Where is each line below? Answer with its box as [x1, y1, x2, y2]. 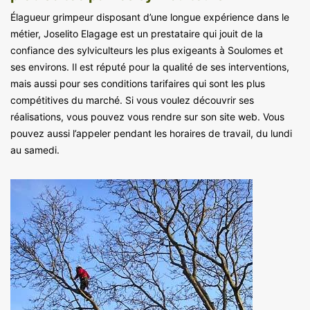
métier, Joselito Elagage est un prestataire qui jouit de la [10, 27, 263, 39]
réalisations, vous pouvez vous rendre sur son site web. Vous [10, 110, 284, 122]
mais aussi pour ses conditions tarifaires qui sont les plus [10, 77, 265, 89]
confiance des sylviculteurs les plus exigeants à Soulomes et [10, 44, 283, 56]
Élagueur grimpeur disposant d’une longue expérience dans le [10, 10, 289, 23]
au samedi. [10, 143, 60, 156]
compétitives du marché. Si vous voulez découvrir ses [10, 93, 254, 106]
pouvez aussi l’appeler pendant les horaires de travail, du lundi [10, 127, 292, 139]
